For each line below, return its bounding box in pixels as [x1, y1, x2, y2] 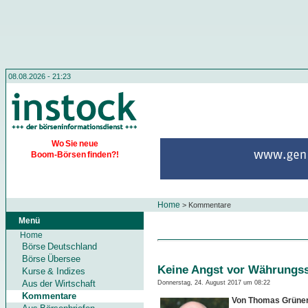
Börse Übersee [22, 254, 81, 264]
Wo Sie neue [51, 139, 99, 148]
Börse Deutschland [22, 241, 98, 252]
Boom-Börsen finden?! [30, 150, 120, 159]
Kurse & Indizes [22, 266, 85, 276]
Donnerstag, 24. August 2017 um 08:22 [157, 278, 270, 286]
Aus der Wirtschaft [22, 278, 96, 289]
